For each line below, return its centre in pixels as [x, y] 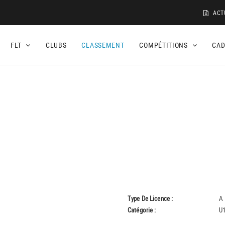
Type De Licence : [150, 198]
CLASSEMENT [103, 45]
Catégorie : [142, 210]
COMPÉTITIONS [164, 45]
